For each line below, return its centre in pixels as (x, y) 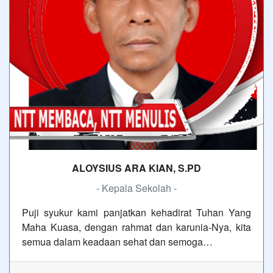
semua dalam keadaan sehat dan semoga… (117, 242)
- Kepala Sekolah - (136, 188)
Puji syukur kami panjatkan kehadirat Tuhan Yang (136, 212)
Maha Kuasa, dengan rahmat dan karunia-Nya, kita (136, 227)
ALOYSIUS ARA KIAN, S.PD (136, 168)
